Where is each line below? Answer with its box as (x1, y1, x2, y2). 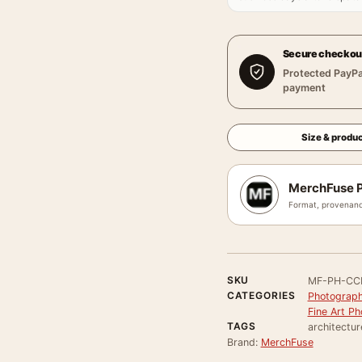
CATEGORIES (226, 289, 297, 301)
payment (282, 82, 326, 94)
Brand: (226, 336, 261, 348)
